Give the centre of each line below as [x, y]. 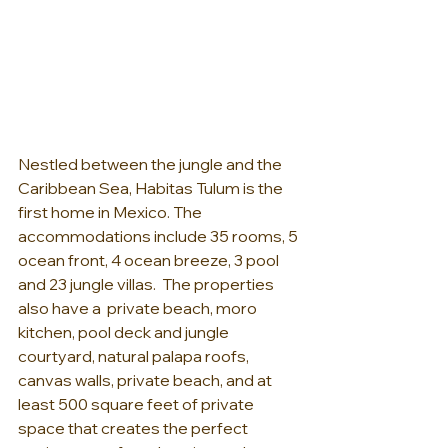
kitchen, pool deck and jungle [125, 331]
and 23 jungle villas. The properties [147, 283]
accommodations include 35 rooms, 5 [159, 235]
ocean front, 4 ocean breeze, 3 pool [150, 259]
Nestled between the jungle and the [151, 163]
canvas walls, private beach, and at [146, 379]
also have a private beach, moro [139, 307]
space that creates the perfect [134, 427]
